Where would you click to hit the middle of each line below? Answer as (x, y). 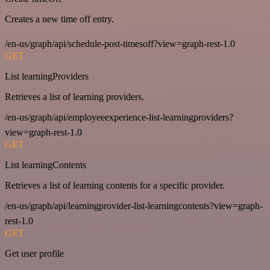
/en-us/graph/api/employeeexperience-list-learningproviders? (119, 118)
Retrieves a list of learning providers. (74, 97)
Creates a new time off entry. (59, 19)
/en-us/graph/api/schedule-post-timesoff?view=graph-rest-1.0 (120, 44)
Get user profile (34, 254)
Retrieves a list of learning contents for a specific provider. (115, 186)
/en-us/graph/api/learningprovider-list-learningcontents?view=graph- (134, 206)
